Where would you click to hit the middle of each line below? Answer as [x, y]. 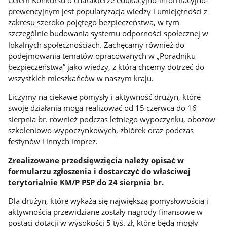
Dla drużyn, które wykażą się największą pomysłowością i [108, 201]
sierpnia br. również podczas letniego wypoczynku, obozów [112, 119]
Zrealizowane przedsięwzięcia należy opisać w [96, 160]
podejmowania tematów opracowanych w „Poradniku [102, 56]
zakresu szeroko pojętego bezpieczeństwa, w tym [94, 23]
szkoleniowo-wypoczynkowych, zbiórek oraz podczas [101, 130]
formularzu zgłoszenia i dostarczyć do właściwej [100, 171]
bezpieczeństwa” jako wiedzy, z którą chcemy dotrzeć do [106, 67]
